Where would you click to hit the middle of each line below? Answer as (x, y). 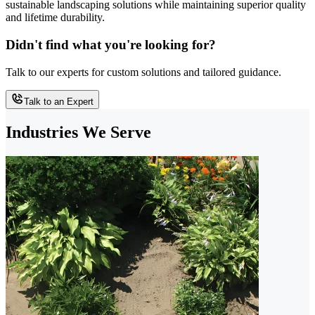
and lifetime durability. (55, 18)
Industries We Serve (78, 132)
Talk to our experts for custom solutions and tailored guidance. (143, 72)
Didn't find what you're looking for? (111, 45)
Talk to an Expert (59, 101)
